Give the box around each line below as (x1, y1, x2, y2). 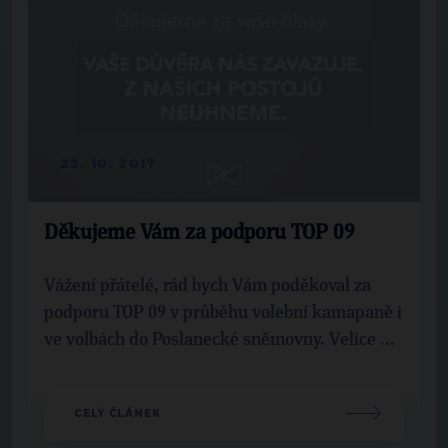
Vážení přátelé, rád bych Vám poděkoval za (44, 276, 371, 295)
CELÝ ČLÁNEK (74, 406, 161, 420)
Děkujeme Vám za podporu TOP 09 (44, 222, 355, 243)
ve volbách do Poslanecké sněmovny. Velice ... (44, 330, 395, 349)
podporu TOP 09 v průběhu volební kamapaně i (44, 303, 402, 322)
